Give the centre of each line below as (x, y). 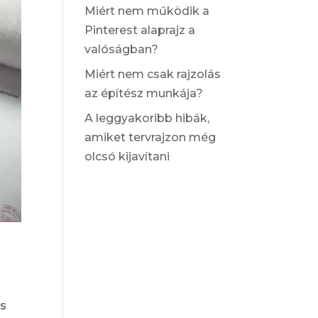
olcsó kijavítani (127, 157)
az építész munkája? (144, 93)
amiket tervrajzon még (150, 137)
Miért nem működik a (147, 11)
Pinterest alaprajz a (140, 30)
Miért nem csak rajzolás (153, 74)
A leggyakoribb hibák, (147, 118)
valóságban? (122, 49)
